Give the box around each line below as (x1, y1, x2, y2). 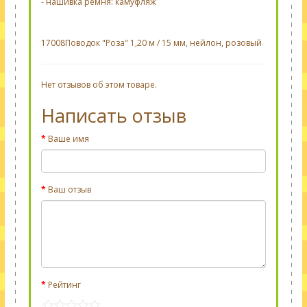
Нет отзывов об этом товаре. (41, 79, 157, 90)
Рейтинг (48, 279, 81, 291)
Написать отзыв (41, 103, 186, 128)
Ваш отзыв (48, 184, 91, 195)
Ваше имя (48, 133, 89, 145)
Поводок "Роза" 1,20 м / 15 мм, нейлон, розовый (65, 37, 262, 49)
